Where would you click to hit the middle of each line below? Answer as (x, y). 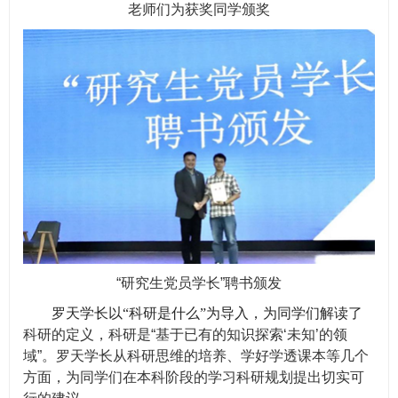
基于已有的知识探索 (219, 335)
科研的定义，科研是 (87, 335)
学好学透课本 (283, 356)
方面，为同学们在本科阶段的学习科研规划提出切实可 (194, 378)
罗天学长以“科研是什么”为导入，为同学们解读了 (207, 314)
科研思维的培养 (177, 356)
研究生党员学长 (171, 283)
